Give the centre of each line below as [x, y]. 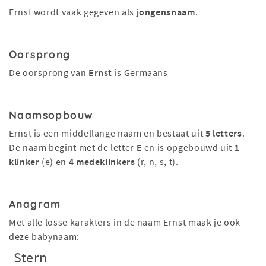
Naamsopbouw [51, 115]
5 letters [224, 133]
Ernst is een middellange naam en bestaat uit [107, 133]
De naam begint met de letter [73, 147]
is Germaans [140, 72]
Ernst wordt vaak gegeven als [73, 12]
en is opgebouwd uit [188, 147]
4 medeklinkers [102, 161]
